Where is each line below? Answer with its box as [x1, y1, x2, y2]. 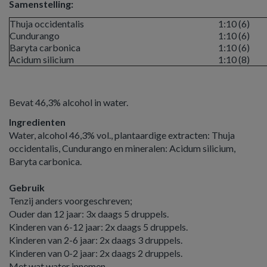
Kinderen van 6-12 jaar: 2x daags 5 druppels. [9, 221, 188, 232]
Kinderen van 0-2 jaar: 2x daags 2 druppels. [9, 247, 182, 259]
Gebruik [9, 182, 45, 193]
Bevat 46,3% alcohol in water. [9, 97, 128, 108]
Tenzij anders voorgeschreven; [9, 195, 132, 206]
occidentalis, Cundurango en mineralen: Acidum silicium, [9, 142, 235, 154]
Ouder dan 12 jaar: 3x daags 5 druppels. [9, 208, 169, 219]
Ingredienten [9, 116, 66, 128]
